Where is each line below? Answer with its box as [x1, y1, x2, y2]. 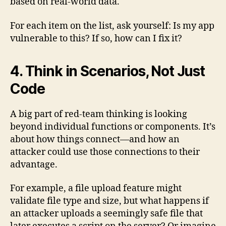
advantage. [10, 158, 58, 171]
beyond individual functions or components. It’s [10, 121, 215, 133]
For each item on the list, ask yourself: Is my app [10, 20, 214, 32]
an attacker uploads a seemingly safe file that [10, 208, 203, 220]
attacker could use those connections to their [10, 146, 200, 158]
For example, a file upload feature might [10, 183, 182, 195]
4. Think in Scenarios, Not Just [10, 62, 205, 80]
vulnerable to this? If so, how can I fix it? [10, 32, 182, 44]
